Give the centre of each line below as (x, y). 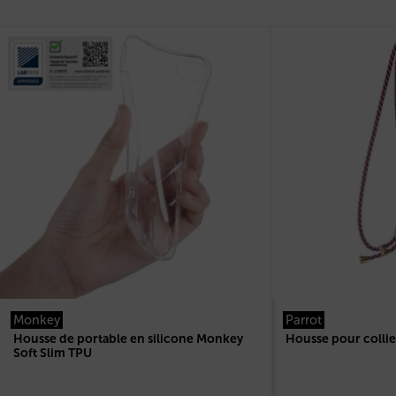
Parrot (303, 320)
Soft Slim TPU (53, 354)
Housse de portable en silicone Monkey (128, 339)
